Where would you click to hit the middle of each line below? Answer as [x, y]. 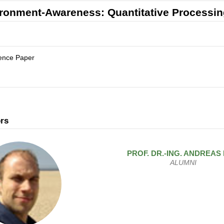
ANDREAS [202, 153]
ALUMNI [183, 162]
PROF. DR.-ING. [155, 153]
